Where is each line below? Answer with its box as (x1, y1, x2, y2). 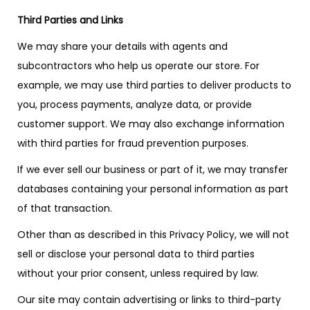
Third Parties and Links (17, 13, 123, 27)
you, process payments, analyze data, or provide (17, 98, 252, 111)
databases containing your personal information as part (17, 182, 289, 196)
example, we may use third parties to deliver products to (17, 78, 291, 92)
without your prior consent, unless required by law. (17, 266, 259, 280)
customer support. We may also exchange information (17, 117, 284, 131)
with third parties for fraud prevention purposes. (17, 136, 248, 150)
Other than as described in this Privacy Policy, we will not (17, 228, 289, 241)
